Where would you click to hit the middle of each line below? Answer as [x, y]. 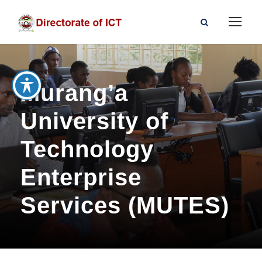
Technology [87, 149]
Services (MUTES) [125, 205]
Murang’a [74, 93]
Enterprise [81, 177]
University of [94, 121]
